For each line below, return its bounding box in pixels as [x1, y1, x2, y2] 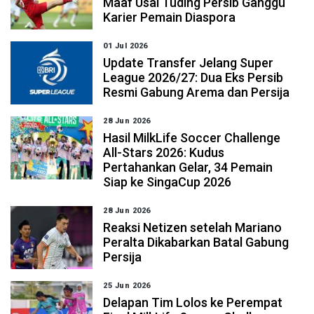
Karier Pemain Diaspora [103, 10, 236, 25]
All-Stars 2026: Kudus [103, 145, 225, 160]
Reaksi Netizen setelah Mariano [103, 220, 282, 235]
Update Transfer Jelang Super [103, 55, 274, 70]
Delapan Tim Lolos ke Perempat [103, 295, 283, 310]
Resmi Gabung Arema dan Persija [103, 85, 290, 100]
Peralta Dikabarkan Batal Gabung [103, 235, 289, 250]
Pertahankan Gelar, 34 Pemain [103, 160, 273, 175]
